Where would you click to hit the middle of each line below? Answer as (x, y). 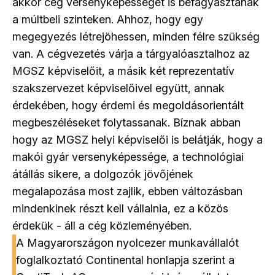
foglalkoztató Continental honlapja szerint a (125, 260)
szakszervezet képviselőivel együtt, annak (118, 88)
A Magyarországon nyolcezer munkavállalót (127, 242)
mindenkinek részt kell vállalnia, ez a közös (120, 208)
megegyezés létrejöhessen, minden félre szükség (136, 36)
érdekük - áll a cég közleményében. (102, 225)
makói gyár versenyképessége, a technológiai (128, 157)
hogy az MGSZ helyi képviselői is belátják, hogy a (137, 139)
